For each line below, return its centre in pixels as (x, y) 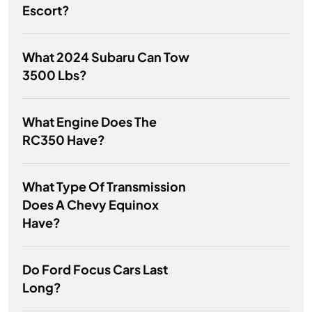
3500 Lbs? (55, 75)
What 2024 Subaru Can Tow (106, 57)
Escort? (46, 10)
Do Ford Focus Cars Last (95, 270)
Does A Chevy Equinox (91, 205)
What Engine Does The (89, 122)
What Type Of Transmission (104, 187)
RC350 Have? (64, 140)
